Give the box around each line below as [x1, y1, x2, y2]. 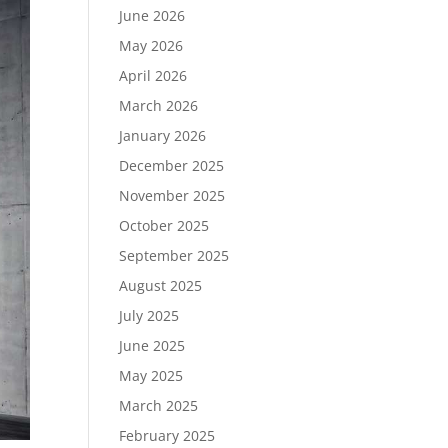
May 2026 [119, 36, 184, 55]
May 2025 [119, 366, 184, 385]
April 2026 [119, 66, 188, 85]
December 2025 [119, 156, 225, 175]
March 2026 [119, 96, 199, 115]
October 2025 [119, 216, 210, 235]
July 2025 [119, 306, 180, 325]
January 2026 [119, 126, 207, 145]
